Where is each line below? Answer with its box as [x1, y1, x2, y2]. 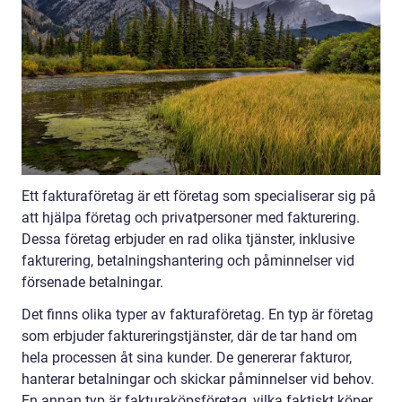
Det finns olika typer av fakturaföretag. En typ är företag [22, 306, 373, 324]
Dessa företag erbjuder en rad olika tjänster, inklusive [22, 231, 354, 249]
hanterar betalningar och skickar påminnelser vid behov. [22, 371, 374, 389]
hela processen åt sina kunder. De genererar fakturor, [22, 349, 352, 367]
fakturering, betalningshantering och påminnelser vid [22, 252, 354, 270]
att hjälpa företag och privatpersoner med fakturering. [22, 209, 360, 227]
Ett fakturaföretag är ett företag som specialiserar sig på [22, 188, 376, 205]
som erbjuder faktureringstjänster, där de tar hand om [22, 328, 357, 345]
